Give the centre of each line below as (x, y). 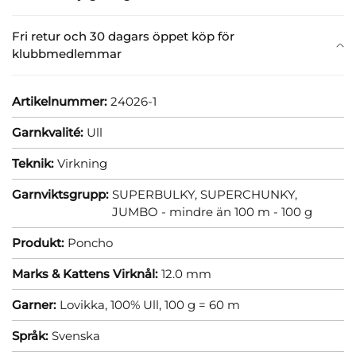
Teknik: (33, 163)
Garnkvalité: (47, 132)
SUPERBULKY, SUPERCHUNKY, (205, 194)
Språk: (30, 335)
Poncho (90, 242)
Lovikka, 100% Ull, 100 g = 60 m (150, 304)
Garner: (34, 304)
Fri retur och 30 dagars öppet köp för (123, 36)
